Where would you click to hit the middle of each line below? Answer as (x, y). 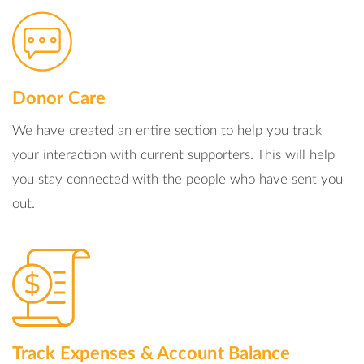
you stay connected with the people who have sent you (178, 179)
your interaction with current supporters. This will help (173, 155)
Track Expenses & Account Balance (152, 353)
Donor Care (59, 98)
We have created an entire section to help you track (167, 130)
